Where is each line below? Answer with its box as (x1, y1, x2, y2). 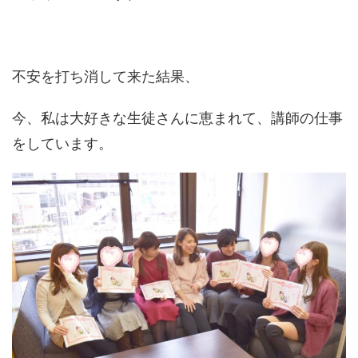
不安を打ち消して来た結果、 (12, 67, 199, 85)
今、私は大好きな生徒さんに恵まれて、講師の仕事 (12, 109, 343, 126)
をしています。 (12, 134, 113, 152)
